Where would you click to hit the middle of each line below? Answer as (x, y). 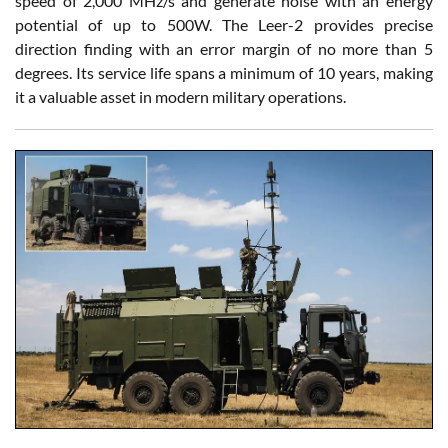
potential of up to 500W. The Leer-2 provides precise (224, 24)
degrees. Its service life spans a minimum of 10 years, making (224, 72)
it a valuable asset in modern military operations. (180, 96)
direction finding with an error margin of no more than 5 (224, 48)
